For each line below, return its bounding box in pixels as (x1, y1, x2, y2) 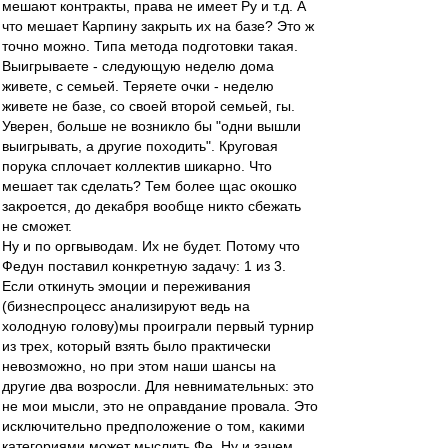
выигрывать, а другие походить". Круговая (2, 138, 278, 154)
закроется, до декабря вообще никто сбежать (2, 198, 301, 214)
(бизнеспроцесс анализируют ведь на (2, 298, 250, 314)
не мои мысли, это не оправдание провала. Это (2, 398, 318, 414)
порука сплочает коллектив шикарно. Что (2, 158, 272, 174)
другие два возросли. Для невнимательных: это (2, 378, 314, 394)
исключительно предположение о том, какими (2, 418, 305, 434)
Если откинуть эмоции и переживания (2, 278, 251, 294)
